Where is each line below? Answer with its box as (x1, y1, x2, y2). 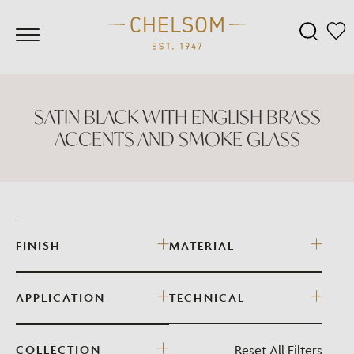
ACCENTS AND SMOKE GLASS (54, 126, 300, 152)
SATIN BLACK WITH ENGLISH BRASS (33, 104, 321, 130)
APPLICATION (16, 290, 105, 305)
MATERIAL (169, 238, 235, 253)
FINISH (16, 238, 61, 253)
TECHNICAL (169, 290, 245, 305)
